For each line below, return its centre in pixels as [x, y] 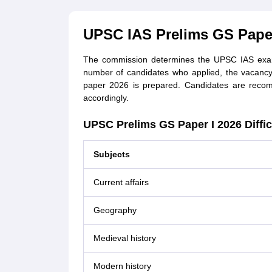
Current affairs [121, 182]
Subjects [111, 154]
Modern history [122, 266]
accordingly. [106, 98]
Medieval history [124, 238]
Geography [115, 210]
